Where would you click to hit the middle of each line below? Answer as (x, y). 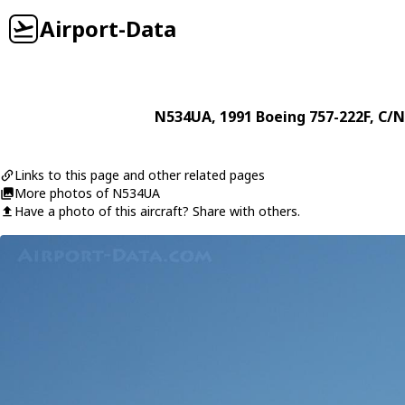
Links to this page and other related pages (140, 175)
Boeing (281, 117)
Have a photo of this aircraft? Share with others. (157, 211)
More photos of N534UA (87, 193)
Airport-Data (108, 28)
